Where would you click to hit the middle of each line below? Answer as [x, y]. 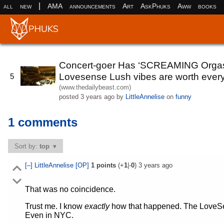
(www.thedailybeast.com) [95, 87]
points [105, 165]
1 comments [43, 122]
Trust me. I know [54, 206]
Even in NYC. [49, 215]
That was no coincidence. [70, 189]
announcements [92, 6]
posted [69, 96]
